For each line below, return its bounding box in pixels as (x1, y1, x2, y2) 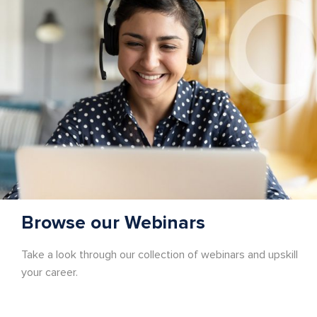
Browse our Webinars (21, 211, 205, 234)
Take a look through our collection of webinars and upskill (21, 247, 298, 262)
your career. (21, 265, 78, 279)
